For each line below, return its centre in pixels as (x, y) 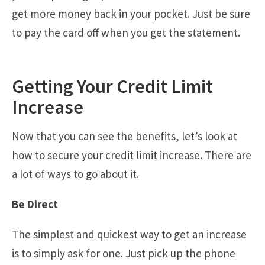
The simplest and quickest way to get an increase (129, 234)
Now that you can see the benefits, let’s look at (125, 136)
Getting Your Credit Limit (112, 86)
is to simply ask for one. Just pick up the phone (124, 253)
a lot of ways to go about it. (75, 174)
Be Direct (35, 204)
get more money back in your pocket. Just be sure (131, 14)
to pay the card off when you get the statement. (126, 33)
